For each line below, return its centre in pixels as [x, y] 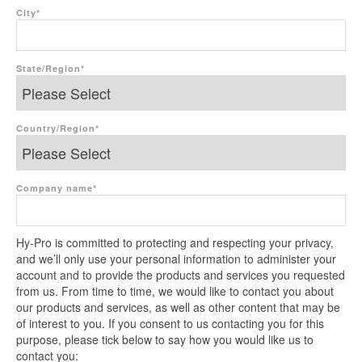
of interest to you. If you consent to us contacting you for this [170, 323]
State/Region [48, 68]
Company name [55, 188]
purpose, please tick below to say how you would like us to [165, 339]
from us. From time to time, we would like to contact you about [175, 291]
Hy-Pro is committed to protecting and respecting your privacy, [175, 242]
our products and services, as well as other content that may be [178, 307]
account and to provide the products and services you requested [181, 275]
